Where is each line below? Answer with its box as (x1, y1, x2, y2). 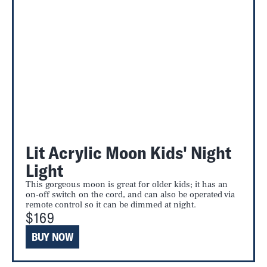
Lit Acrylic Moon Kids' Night (26, 141, 231, 164)
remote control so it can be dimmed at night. (26, 199, 196, 210)
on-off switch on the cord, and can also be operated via (26, 189, 235, 200)
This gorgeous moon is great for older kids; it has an (26, 179, 228, 190)
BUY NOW (32, 230, 74, 244)
